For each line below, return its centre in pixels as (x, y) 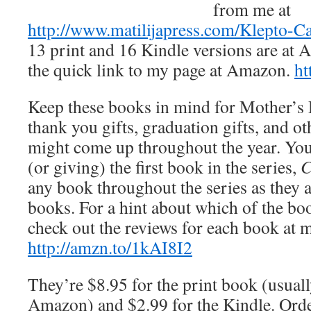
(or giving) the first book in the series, (164, 167)
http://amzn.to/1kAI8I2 (110, 247)
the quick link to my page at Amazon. (161, 69)
